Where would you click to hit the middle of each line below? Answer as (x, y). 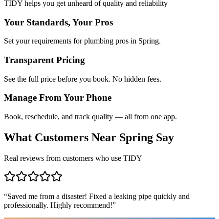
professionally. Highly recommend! (58, 205)
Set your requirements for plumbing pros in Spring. (82, 41)
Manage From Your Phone (58, 98)
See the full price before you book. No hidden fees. (83, 79)
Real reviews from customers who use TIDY (73, 158)
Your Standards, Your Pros (58, 22)
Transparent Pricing (44, 60)
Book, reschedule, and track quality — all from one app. (90, 117)
